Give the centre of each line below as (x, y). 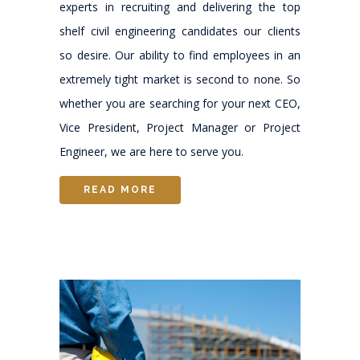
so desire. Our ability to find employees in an (180, 55)
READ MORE (120, 189)
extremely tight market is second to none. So (180, 79)
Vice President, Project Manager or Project (180, 127)
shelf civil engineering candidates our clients (180, 31)
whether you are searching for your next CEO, (180, 103)
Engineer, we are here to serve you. (151, 151)
